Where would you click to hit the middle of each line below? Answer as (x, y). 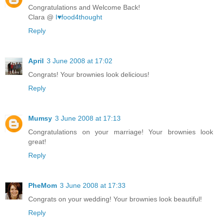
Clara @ (42, 17)
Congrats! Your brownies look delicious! (89, 74)
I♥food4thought (79, 17)
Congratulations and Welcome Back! (84, 7)
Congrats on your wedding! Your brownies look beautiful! (115, 199)
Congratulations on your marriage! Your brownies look (121, 132)
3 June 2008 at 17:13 (88, 118)
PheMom (43, 185)
